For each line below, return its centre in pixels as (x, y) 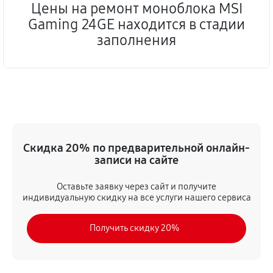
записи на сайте (136, 160)
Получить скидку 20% (135, 228)
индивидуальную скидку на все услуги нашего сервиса (136, 197)
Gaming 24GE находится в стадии (136, 24)
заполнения (136, 40)
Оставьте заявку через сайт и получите (136, 186)
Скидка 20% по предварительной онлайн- (136, 148)
